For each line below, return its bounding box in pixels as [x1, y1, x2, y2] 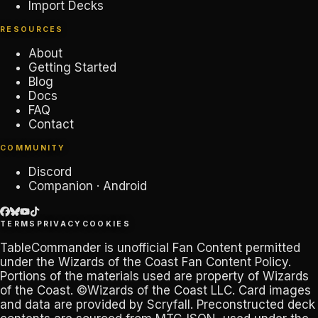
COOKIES [82, 219, 131, 229]
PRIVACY [36, 219, 82, 229]
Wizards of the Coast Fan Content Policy [58, 255, 288, 270]
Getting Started [28, 60, 116, 75]
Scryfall [147, 297, 190, 312]
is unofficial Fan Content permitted [101, 241, 300, 256]
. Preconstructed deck [190, 297, 315, 312]
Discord [28, 165, 72, 180]
